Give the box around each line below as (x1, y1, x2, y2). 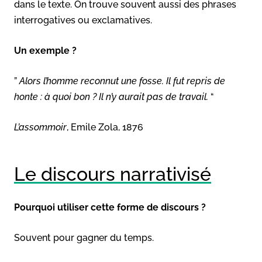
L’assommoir (14, 121, 67, 133)
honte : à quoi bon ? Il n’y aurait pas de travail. (14, 91, 211, 102)
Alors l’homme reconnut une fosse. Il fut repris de (19, 75, 225, 87)
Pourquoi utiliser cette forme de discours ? (14, 201, 206, 213)
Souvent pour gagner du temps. (14, 232, 154, 243)
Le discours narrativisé (14, 163, 211, 185)
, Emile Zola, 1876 (67, 121, 143, 133)
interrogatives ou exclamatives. (14, 14, 152, 26)
